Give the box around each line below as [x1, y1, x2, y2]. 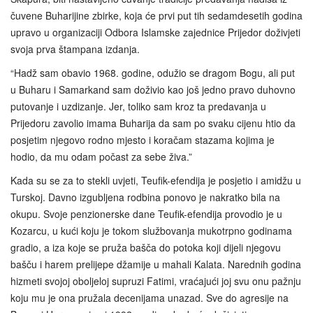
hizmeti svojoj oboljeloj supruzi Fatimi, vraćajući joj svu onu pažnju [10, 274, 301, 289]
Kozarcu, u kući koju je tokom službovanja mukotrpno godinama [10, 224, 292, 238]
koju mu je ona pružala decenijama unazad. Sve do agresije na [10, 291, 289, 305]
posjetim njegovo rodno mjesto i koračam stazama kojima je [10, 133, 275, 147]
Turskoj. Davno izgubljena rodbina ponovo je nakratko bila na [10, 190, 280, 205]
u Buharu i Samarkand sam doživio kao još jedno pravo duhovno [10, 82, 296, 97]
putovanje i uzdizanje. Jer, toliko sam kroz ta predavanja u [10, 99, 266, 114]
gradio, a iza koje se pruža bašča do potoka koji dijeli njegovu [10, 240, 281, 255]
